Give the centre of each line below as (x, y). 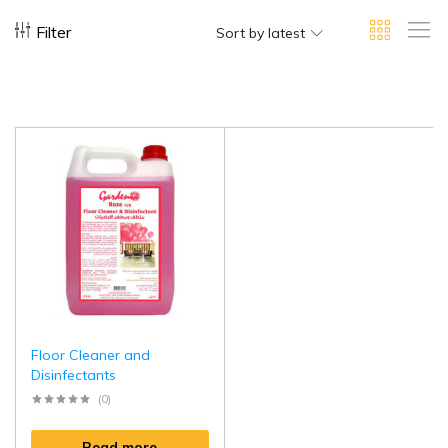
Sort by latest (260, 32)
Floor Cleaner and (90, 355)
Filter (53, 32)
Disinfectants (73, 375)
